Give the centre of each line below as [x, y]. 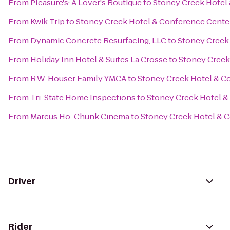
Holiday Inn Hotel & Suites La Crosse [99, 59]
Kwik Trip [47, 21]
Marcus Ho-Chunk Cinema [80, 116]
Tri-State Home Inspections [83, 97]
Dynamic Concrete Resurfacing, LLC [98, 40]
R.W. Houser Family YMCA [78, 78]
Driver [22, 181]
